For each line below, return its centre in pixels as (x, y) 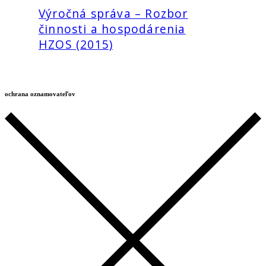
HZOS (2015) (76, 45)
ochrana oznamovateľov (40, 94)
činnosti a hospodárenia (112, 29)
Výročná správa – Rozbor (113, 14)
